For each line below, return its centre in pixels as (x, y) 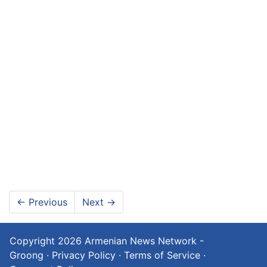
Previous (46, 202)
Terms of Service (162, 255)
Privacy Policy (84, 255)
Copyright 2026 (47, 240)
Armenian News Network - (144, 240)
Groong (27, 255)
